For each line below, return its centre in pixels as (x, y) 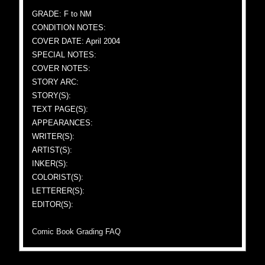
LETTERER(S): (59, 191)
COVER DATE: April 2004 (76, 41)
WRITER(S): (54, 136)
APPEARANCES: (63, 123)
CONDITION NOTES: (69, 28)
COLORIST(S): (58, 177)
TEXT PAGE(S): (60, 109)
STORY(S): (52, 96)
